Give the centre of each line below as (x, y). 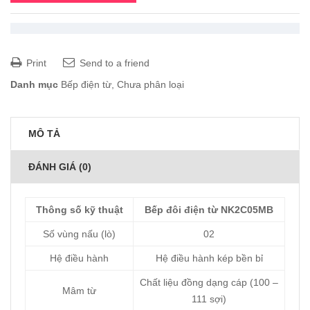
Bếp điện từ (86, 84)
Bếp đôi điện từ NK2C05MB (209, 209)
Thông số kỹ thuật (79, 209)
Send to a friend (113, 63)
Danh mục (34, 84)
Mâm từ (79, 290)
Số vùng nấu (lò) (79, 234)
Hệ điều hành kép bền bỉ (209, 258)
